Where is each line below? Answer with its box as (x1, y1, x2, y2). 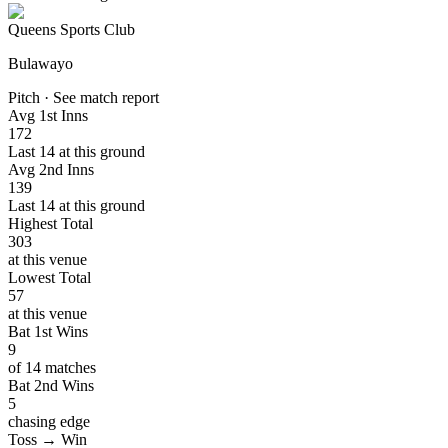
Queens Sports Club (8, 21, 135, 39)
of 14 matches (8, 359, 96, 377)
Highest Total (8, 215, 93, 233)
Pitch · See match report (8, 89, 159, 107)
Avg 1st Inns (8, 107, 88, 125)
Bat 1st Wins (8, 323, 88, 341)
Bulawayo (8, 55, 73, 73)
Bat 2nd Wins (8, 377, 94, 395)
